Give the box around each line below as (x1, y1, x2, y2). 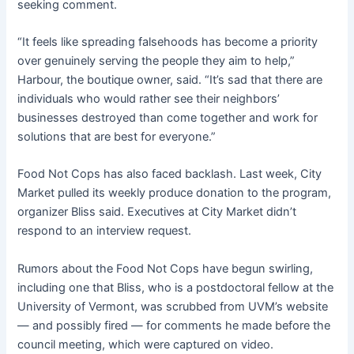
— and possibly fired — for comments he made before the (17, 318, 331, 333)
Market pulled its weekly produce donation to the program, (17, 186, 332, 201)
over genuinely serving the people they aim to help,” (17, 53, 296, 68)
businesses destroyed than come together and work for (17, 110, 318, 125)
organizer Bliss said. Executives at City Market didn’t (17, 205, 297, 220)
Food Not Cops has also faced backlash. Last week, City (17, 167, 322, 182)
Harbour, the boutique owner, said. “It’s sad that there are (17, 72, 323, 87)
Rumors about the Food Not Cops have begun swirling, (17, 261, 314, 276)
